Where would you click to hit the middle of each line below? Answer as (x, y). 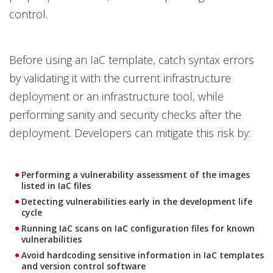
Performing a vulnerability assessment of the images (136, 175)
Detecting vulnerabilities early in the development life (137, 201)
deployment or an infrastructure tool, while (116, 96)
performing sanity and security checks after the (125, 115)
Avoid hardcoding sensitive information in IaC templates (143, 255)
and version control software (83, 266)
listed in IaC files (56, 186)
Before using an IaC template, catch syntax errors (132, 60)
